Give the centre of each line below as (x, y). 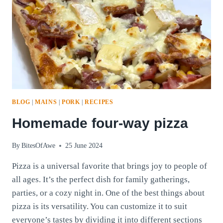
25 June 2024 (84, 146)
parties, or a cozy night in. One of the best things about (108, 193)
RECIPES (99, 102)
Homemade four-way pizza (100, 123)
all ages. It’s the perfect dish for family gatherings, (101, 180)
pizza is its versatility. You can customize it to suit (100, 207)
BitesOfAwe (39, 146)
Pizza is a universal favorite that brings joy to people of (110, 166)
